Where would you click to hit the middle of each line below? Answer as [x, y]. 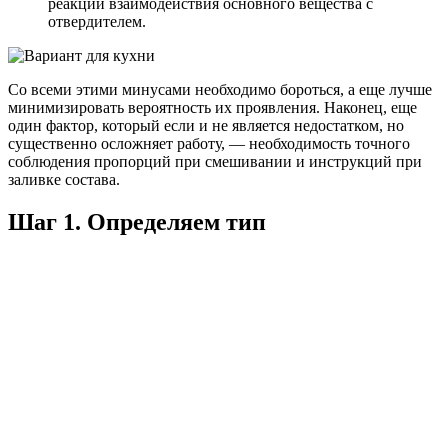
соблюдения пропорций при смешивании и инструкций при [215, 161]
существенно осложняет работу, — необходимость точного [209, 143]
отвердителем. [97, 21]
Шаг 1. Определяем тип [137, 221]
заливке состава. [64, 179]
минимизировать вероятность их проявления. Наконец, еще [212, 107]
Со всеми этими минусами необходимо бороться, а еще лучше [220, 89]
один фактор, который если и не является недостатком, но [206, 125]
